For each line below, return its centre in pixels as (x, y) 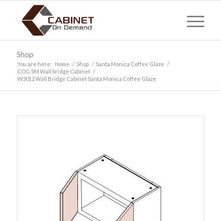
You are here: (34, 64)
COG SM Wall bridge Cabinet (54, 71)
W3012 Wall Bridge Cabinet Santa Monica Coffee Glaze (87, 79)
